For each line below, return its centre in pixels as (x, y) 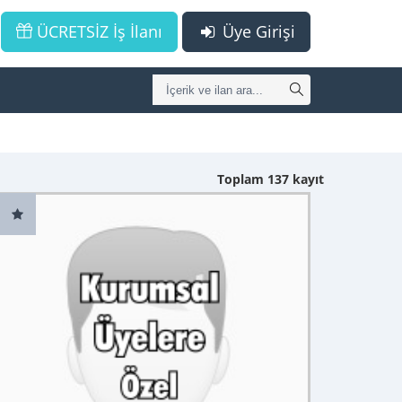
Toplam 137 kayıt (271, 179)
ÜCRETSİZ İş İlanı (97, 31)
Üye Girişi (257, 31)
